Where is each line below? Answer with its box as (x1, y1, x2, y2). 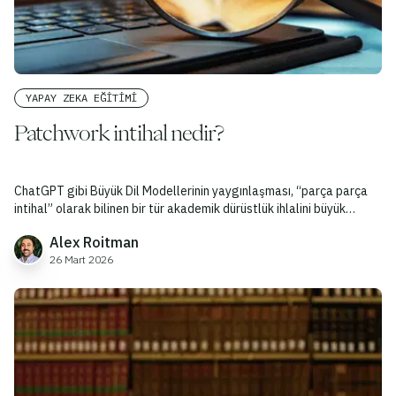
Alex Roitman (49, 233, 139, 252)
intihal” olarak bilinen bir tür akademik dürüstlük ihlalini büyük (14, 201, 346, 217)
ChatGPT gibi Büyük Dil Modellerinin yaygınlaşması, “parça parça (14, 183, 368, 200)
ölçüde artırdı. (14, 218, 90, 235)
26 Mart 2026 (49, 253, 113, 267)
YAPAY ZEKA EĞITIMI (26, 91, 137, 105)
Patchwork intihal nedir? (14, 122, 224, 144)
